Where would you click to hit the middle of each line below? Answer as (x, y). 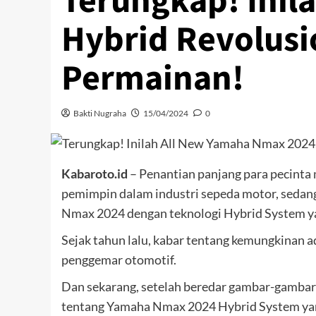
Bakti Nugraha (100, 113)
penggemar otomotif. (119, 260)
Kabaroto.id (95, 174)
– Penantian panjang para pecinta (220, 174)
